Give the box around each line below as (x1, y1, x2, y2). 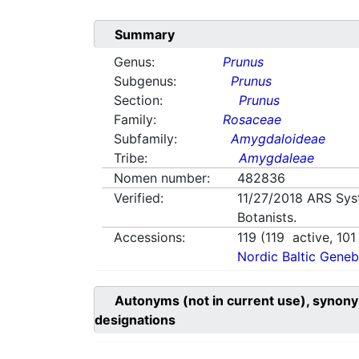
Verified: (114, 190, 163, 207)
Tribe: (114, 150, 147, 167)
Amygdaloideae (231, 131, 326, 147)
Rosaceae (223, 111, 282, 128)
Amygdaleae (239, 150, 315, 167)
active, (284, 229, 337, 246)
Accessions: (114, 229, 185, 246)
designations (95, 312, 175, 329)
